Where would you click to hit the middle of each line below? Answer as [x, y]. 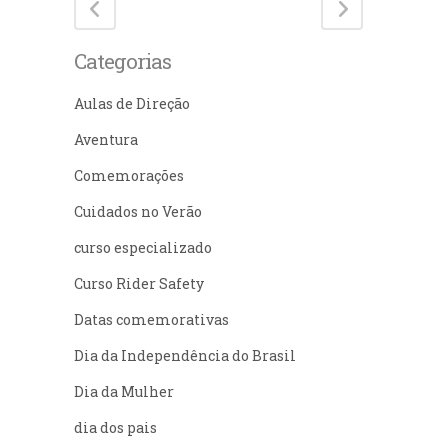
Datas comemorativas [151, 319]
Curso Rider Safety [139, 283]
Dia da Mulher [124, 391]
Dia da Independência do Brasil [185, 355]
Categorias [122, 61]
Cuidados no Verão [138, 211]
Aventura [106, 139]
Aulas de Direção [132, 103]
